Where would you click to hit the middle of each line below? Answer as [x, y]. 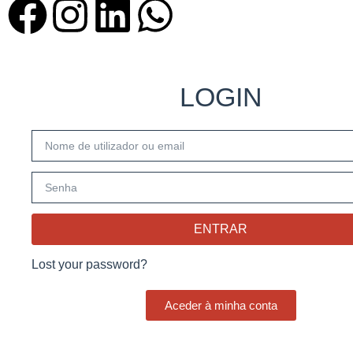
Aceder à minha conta [221, 305]
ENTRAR [221, 229]
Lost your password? [89, 264]
